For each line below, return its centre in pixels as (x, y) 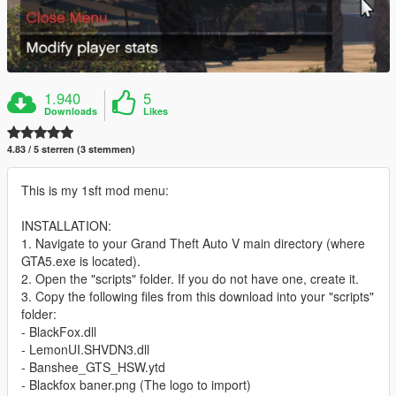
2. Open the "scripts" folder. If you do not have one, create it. (190, 279)
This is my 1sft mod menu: (95, 190)
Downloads (71, 111)
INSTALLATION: (66, 226)
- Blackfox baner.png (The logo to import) (136, 385)
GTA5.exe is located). (81, 261)
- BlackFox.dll (59, 332)
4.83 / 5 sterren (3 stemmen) (71, 149)
